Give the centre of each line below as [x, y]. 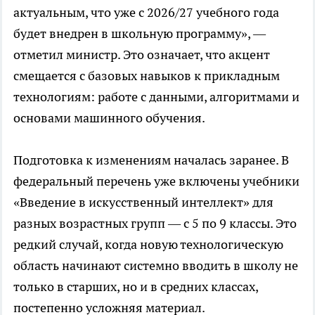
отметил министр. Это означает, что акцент [142, 55]
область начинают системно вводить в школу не [156, 266]
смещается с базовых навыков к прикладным [147, 76]
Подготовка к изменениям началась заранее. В [151, 160]
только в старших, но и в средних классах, [136, 287]
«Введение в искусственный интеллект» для [143, 202]
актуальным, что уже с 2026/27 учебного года [146, 13]
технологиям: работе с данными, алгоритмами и [156, 97]
